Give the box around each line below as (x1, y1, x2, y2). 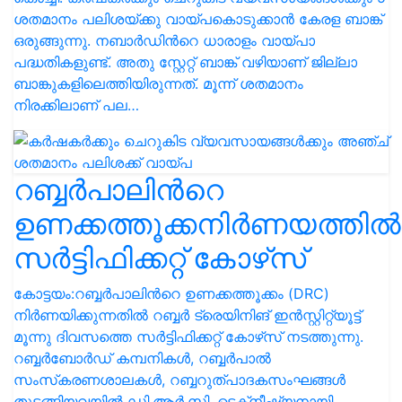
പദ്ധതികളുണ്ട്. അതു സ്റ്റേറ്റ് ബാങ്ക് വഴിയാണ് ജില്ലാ (13, 53, 357, 71)
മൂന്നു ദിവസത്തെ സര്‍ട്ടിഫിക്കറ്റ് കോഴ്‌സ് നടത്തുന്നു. (13, 328, 363, 345)
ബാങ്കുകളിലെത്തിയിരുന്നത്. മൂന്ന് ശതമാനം (13, 74, 303, 92)
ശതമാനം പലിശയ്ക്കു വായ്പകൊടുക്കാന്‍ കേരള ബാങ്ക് (13, 10, 382, 28)
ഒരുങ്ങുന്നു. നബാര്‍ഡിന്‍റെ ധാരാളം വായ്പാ (13, 31, 315, 49)
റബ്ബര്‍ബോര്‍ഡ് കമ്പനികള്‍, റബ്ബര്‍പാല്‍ (13, 349, 271, 367)
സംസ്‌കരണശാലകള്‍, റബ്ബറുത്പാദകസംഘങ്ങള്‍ (13, 371, 345, 389)
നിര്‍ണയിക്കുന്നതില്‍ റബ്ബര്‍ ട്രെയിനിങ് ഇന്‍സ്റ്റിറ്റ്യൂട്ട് (13, 306, 361, 324)
